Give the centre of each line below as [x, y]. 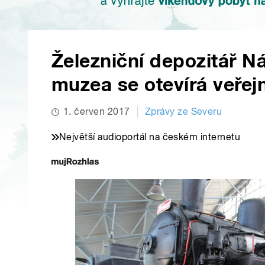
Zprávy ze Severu [183, 112]
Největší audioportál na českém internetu [150, 137]
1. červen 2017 [97, 112]
